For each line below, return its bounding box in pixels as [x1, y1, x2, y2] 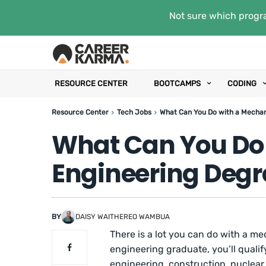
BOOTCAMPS [154, 79, 201, 88]
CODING [227, 79, 256, 88]
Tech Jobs [117, 108, 151, 116]
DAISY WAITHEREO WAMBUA [75, 212, 170, 221]
